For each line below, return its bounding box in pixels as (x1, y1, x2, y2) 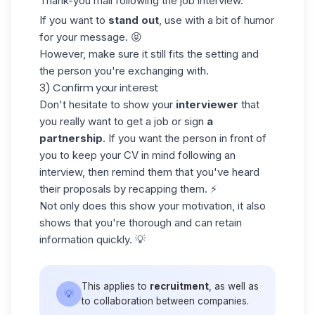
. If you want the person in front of (103, 131, 266, 145)
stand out (108, 13, 159, 27)
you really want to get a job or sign (39, 114, 207, 128)
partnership (39, 131, 103, 145)
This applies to (82, 280, 150, 292)
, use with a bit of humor (159, 13, 274, 27)
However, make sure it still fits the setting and (39, 46, 259, 60)
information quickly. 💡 (39, 232, 146, 246)
